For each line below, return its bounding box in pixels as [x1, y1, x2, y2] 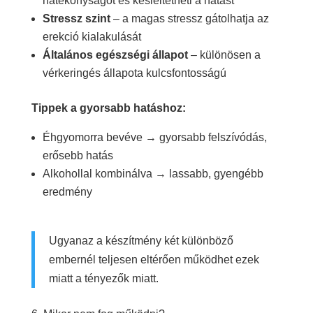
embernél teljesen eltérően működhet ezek [48, 253, 259, 265]
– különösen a [187, 48, 261, 61]
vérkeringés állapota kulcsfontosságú [42, 66, 226, 79]
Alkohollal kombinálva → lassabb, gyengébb [42, 167, 263, 180]
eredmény [42, 185, 92, 198]
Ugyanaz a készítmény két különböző [48, 234, 233, 247]
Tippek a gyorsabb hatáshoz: [31, 101, 186, 114]
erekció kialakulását [42, 30, 141, 43]
